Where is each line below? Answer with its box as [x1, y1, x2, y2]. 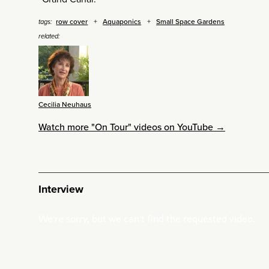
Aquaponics [103, 16, 142, 27]
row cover [56, 16, 88, 27]
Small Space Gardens [156, 16, 225, 27]
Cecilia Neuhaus [38, 99, 91, 110]
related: [38, 31, 60, 41]
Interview [38, 181, 83, 198]
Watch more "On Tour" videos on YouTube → [38, 120, 225, 134]
